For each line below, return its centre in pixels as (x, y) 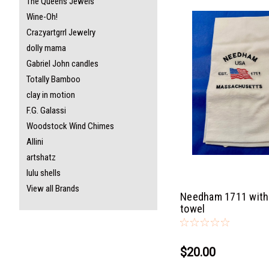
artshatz (41, 157)
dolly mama (46, 48)
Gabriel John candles (62, 64)
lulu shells (44, 173)
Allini (35, 142)
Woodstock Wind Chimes (70, 126)
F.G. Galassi (46, 110)
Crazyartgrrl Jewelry (61, 32)
